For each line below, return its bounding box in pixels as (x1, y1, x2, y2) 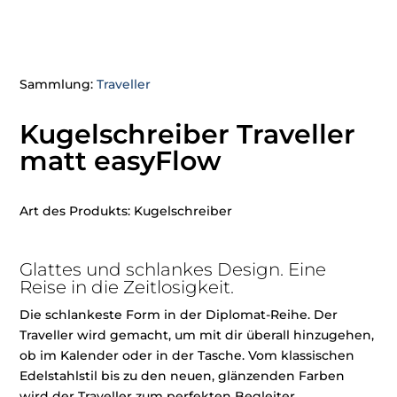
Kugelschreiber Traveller (19, 118, 356, 152)
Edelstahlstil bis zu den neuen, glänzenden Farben (19, 368, 346, 385)
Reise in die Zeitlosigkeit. (19, 276, 235, 299)
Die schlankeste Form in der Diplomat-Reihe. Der (19, 307, 339, 323)
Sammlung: (19, 76, 97, 93)
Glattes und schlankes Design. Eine (19, 259, 327, 281)
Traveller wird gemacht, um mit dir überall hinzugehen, (19, 327, 375, 344)
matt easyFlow (19, 144, 222, 178)
